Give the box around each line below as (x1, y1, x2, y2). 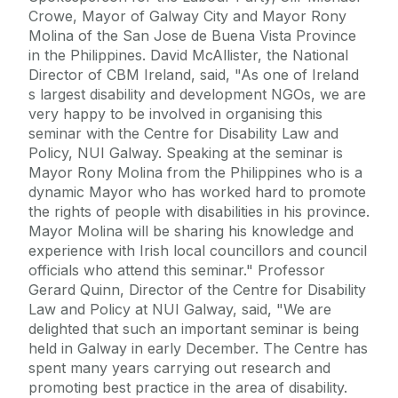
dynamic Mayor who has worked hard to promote (28, 183, 366, 202)
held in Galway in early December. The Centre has (28, 339, 368, 358)
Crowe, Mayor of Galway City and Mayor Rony (28, 7, 346, 26)
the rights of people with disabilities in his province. (28, 203, 370, 221)
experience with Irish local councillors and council (28, 242, 367, 260)
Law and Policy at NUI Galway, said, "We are (28, 300, 331, 319)
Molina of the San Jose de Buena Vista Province (28, 27, 356, 45)
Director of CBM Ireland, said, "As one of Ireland (28, 66, 359, 84)
